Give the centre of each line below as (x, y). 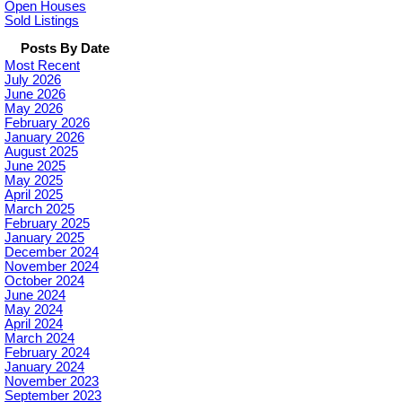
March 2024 (39, 339)
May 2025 (34, 181)
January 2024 (44, 367)
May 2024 (34, 310)
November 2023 (52, 382)
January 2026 (44, 138)
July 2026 (33, 80)
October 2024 (44, 281)
